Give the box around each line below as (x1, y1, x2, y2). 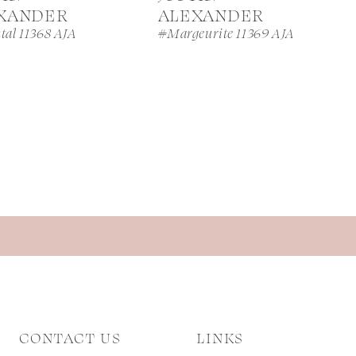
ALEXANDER (157, 2, 265, 25)
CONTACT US (18, 327, 122, 346)
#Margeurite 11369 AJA (157, 23, 295, 41)
